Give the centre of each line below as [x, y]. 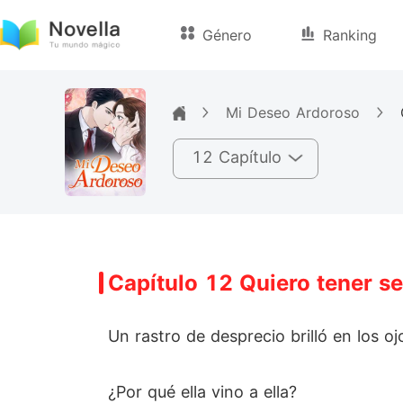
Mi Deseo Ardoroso [293, 113]
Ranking [350, 35]
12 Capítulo [237, 157]
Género [228, 35]
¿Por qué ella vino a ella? [202, 392]
